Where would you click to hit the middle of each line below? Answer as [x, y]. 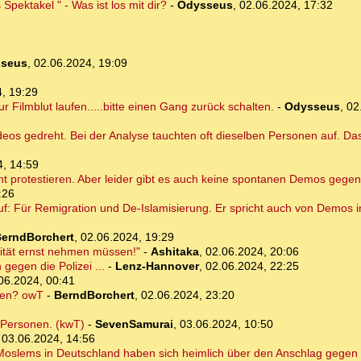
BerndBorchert [94, 295]
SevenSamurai [134, 324]
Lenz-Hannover [157, 266]
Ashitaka [174, 252]
